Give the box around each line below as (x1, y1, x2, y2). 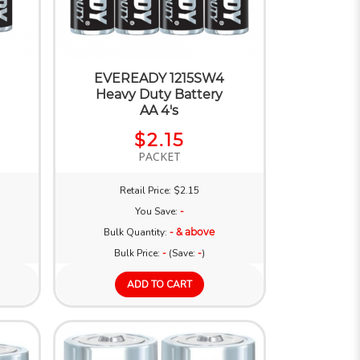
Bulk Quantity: (104, 225, 170, 239)
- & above (170, 225, 215, 238)
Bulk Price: (113, 246, 162, 260)
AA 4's (140, 102, 179, 118)
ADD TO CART (126, 277, 192, 291)
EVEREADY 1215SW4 (94, 70, 225, 86)
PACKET (137, 148, 181, 164)
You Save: (134, 204, 180, 218)
